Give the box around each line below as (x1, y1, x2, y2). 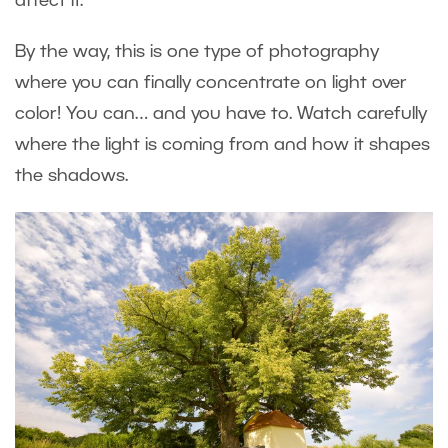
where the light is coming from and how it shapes (15, 137, 430, 154)
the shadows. (15, 168, 128, 185)
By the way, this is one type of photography (15, 44, 379, 61)
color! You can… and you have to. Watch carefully (15, 106, 427, 123)
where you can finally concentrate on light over (15, 75, 407, 92)
